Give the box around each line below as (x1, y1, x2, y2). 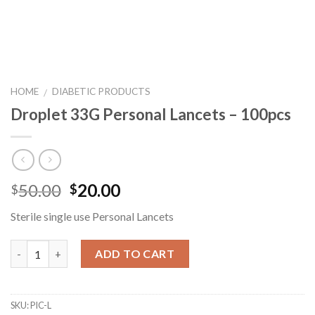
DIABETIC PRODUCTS (52, 86, 151, 97)
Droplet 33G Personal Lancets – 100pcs (11, 104, 291, 124)
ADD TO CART (95, 247, 175, 261)
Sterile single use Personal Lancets (11, 210, 174, 224)
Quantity (10, 241, 55, 254)
